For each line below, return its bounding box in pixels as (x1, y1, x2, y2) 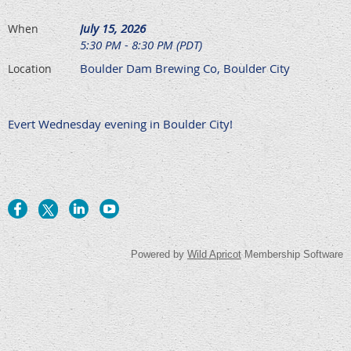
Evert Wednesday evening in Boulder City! (8, 116, 233, 132)
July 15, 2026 (80, 20, 146, 36)
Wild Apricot (187, 248, 241, 260)
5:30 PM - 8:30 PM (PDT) (80, 37, 202, 52)
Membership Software (241, 248, 343, 260)
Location (8, 61, 52, 76)
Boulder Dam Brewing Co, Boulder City (80, 60, 290, 76)
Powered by (131, 248, 187, 260)
